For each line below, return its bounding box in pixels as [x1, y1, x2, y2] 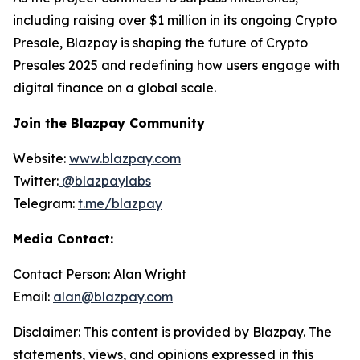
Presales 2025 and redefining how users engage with [13, 57, 340, 73]
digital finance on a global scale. [13, 80, 216, 96]
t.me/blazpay [78, 195, 162, 211]
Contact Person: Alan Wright [13, 266, 186, 282]
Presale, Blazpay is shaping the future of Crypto [13, 35, 308, 51]
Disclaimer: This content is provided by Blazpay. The [13, 324, 332, 340]
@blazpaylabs [62, 173, 151, 189]
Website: [13, 150, 69, 166]
